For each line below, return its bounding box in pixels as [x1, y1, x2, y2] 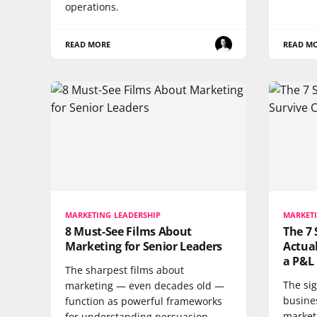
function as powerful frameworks [65, 294, 222, 309]
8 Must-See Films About [65, 224, 192, 240]
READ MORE [65, 39, 111, 50]
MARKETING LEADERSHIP [65, 209, 161, 221]
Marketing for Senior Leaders [65, 238, 223, 255]
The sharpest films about [65, 263, 184, 277]
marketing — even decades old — [65, 279, 224, 293]
